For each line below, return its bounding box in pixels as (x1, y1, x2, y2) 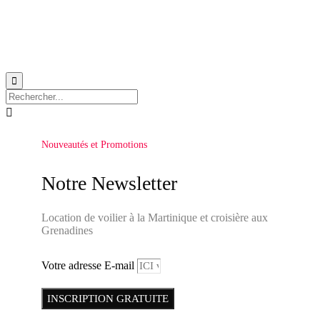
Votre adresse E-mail (41, 259, 137, 271)
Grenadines (41, 224, 93, 236)
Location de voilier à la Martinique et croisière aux (41, 211, 268, 224)
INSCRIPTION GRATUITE (47, 292, 169, 304)
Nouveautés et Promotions (41, 139, 147, 151)
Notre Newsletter (41, 171, 177, 194)
